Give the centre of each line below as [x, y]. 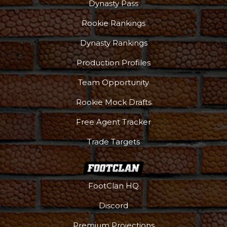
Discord [113, 206]
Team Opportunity [113, 83]
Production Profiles [113, 63]
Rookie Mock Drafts [113, 102]
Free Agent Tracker [113, 122]
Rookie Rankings [113, 23]
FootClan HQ [113, 186]
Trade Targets [113, 142]
